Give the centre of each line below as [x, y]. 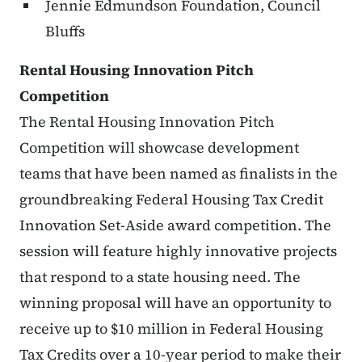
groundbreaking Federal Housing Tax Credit [171, 200]
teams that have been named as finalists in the [179, 174]
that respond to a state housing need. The [160, 277]
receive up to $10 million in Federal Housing [171, 329]
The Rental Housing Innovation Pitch [147, 122]
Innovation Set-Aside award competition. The [175, 225]
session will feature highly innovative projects [178, 251]
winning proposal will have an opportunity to [175, 303]
